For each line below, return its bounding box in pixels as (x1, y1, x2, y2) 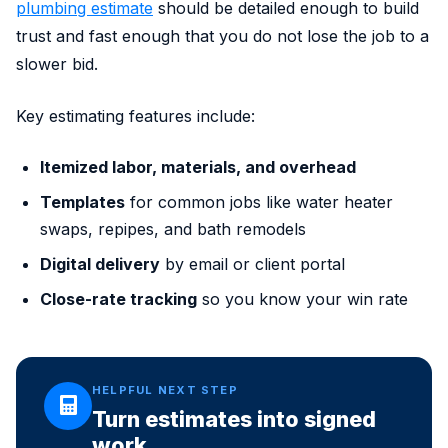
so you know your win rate (197, 288, 408, 309)
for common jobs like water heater (125, 191, 393, 212)
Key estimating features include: (16, 105, 255, 126)
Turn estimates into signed (92, 405, 376, 432)
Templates (40, 191, 125, 212)
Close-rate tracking (40, 288, 197, 309)
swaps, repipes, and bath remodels (40, 218, 306, 239)
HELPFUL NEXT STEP (92, 383, 238, 398)
